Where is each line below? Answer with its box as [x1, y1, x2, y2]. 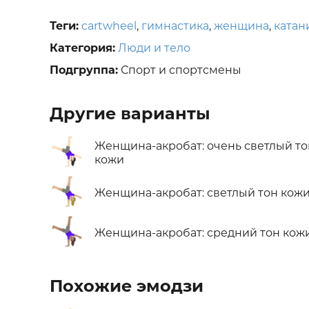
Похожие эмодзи [50, 276, 203, 297]
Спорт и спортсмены [118, 63, 241, 77]
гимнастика [141, 19, 209, 33]
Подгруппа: [50, 63, 118, 77]
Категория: [50, 41, 115, 55]
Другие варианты [50, 103, 210, 124]
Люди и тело [118, 41, 190, 55]
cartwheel [81, 19, 137, 33]
